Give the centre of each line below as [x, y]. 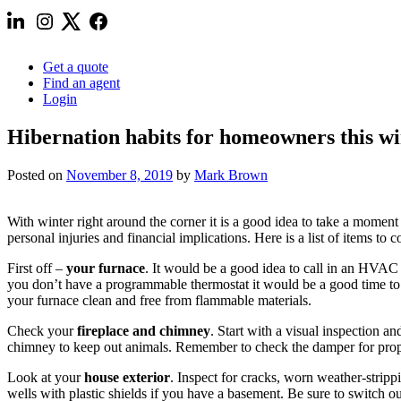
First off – [37, 268]
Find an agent [81, 83]
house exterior [127, 377]
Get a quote [76, 67]
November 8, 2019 [119, 175]
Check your [42, 330]
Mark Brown [231, 175]
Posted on [37, 175]
